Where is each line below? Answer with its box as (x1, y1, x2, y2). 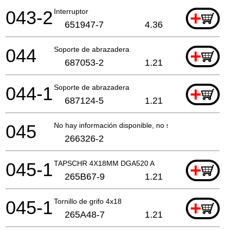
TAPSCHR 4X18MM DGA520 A (54, 159, 155, 167)
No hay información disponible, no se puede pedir (54, 121, 215, 129)
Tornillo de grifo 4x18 (54, 197, 122, 205)
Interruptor (54, 7, 88, 15)
